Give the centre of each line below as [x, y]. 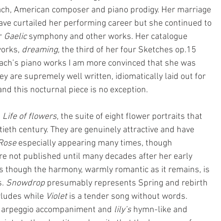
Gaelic [15, 37]
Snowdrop [25, 183]
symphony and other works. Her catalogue [108, 37]
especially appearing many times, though [95, 143]
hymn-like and [161, 210]
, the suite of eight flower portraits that [130, 117]
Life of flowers [30, 117]
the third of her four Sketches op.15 [130, 50]
